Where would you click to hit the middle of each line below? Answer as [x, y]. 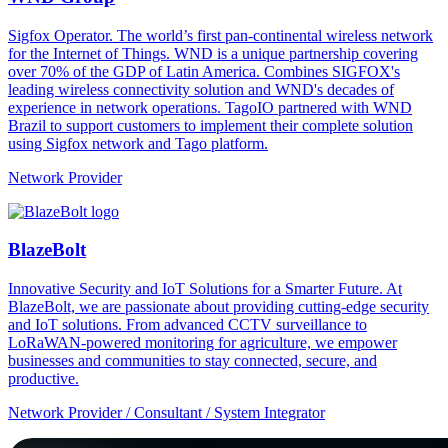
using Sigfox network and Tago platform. [138, 143]
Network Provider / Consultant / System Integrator [166, 413]
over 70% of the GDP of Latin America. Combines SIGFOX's [204, 71]
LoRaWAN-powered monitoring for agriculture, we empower [202, 343]
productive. [43, 379]
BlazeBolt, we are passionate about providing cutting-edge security [218, 307]
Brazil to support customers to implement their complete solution [210, 125]
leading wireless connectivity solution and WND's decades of [201, 89]
